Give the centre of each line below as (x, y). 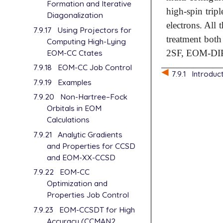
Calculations (68, 120)
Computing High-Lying (87, 41)
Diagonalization (75, 15)
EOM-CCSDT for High (97, 209)
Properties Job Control (88, 195)
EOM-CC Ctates (75, 53)
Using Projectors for (94, 30)
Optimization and (77, 183)
